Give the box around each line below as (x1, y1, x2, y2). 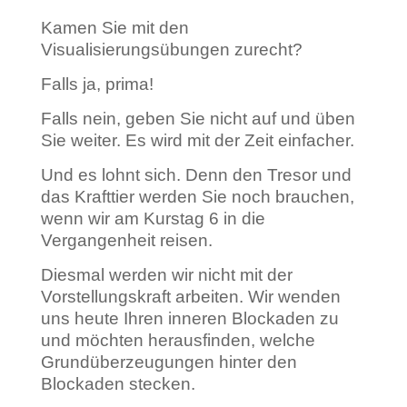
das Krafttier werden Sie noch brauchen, (40, 187, 354, 206)
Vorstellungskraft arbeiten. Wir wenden (40, 287, 341, 306)
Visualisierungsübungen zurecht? (40, 40, 303, 59)
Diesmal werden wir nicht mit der (40, 265, 293, 284)
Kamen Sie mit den (40, 18, 189, 37)
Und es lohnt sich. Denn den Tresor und (40, 165, 352, 184)
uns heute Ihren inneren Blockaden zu (40, 309, 339, 328)
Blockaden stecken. (40, 374, 195, 393)
